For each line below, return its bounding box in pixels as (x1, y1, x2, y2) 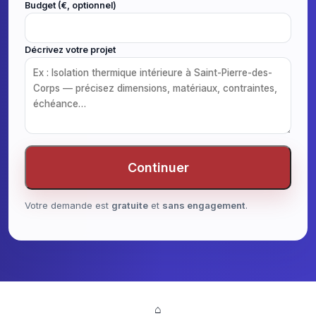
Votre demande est (25, 200, 111, 212)
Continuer (127, 160, 189, 176)
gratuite (111, 200, 148, 212)
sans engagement (162, 200, 245, 212)
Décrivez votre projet (25, 44, 116, 56)
